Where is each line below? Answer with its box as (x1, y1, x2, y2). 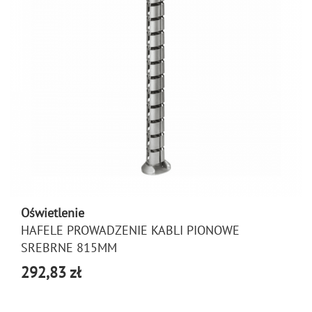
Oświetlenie (21, 204, 84, 221)
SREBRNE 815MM (21, 239, 117, 256)
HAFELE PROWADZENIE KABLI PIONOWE (21, 221, 240, 238)
